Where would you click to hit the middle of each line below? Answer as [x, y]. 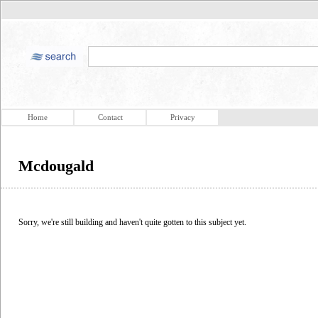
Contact [110, 117]
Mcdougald [56, 166]
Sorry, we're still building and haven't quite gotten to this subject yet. [132, 222]
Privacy [182, 117]
